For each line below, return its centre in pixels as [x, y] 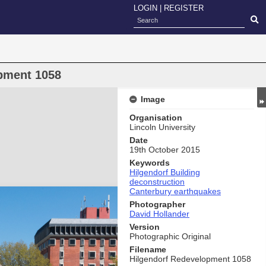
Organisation [156, 118]
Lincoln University [162, 127]
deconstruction [157, 182]
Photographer [157, 204]
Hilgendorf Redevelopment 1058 [190, 259]
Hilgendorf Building [165, 172]
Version [145, 227]
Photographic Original [170, 236]
